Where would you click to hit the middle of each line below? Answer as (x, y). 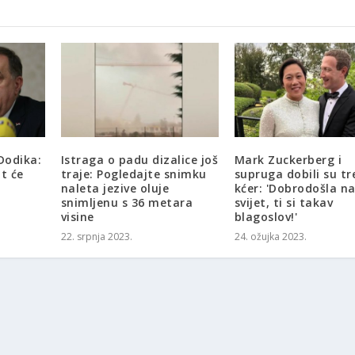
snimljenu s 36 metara (127, 203)
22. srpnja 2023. (96, 237)
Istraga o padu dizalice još (139, 160)
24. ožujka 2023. (270, 237)
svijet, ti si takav (284, 203)
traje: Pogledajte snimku (134, 174)
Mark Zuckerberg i (288, 160)
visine (77, 217)
